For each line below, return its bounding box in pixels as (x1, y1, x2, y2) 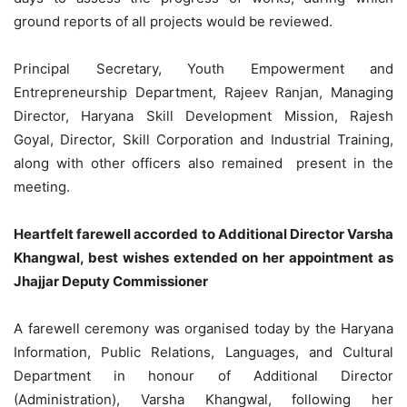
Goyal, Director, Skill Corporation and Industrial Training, (14, 130, 393, 148)
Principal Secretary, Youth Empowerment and (14, 59, 393, 77)
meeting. (14, 177, 70, 195)
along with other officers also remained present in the (14, 154, 393, 172)
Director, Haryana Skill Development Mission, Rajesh (14, 106, 393, 124)
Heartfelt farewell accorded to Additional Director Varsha (14, 224, 393, 243)
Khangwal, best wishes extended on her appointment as (14, 248, 393, 266)
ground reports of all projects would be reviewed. (14, 12, 333, 30)
